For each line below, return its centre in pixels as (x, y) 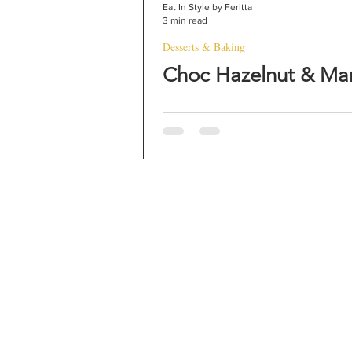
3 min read (185, 20)
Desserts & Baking (204, 47)
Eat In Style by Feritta (207, 7)
